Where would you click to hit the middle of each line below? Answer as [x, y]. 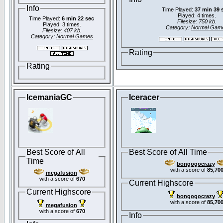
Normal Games [75, 37]
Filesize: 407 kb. [62, 31]
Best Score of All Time [168, 152]
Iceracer [144, 97]
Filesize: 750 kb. [197, 22]
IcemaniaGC [49, 97]
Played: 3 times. [62, 25]
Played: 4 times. [197, 16]
